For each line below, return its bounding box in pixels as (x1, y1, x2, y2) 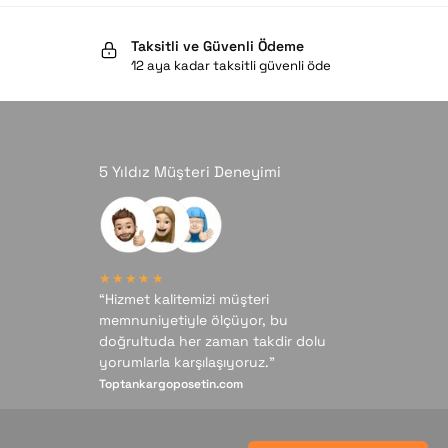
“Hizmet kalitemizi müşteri (98, 290, 269, 309)
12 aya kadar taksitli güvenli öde (130, 57, 331, 75)
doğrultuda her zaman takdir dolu (98, 332, 326, 351)
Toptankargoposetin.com (98, 376, 243, 393)
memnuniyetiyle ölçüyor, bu (98, 311, 288, 330)
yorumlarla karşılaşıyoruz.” (98, 353, 275, 372)
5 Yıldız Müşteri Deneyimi (98, 161, 281, 181)
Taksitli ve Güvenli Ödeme (130, 37, 304, 56)
